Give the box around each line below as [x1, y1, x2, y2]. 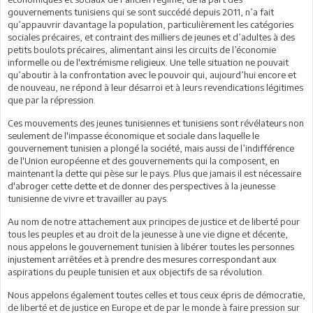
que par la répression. [8, 94, 96, 105]
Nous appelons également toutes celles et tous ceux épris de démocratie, [8, 289, 305, 300]
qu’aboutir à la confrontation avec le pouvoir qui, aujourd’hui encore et [8, 68, 296, 80]
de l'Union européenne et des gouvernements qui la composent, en [8, 154, 279, 166]
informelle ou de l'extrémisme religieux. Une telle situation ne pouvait [8, 56, 289, 68]
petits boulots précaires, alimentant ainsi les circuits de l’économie [8, 43, 276, 55]
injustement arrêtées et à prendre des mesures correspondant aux [8, 253, 277, 265]
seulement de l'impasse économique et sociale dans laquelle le [8, 129, 259, 141]
